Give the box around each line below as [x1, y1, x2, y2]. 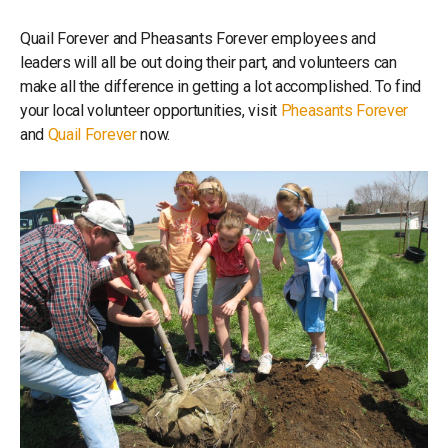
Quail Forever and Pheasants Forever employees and [20, 28, 376, 48]
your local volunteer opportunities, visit [20, 100, 281, 120]
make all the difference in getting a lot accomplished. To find [20, 76, 422, 96]
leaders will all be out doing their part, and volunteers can [20, 52, 397, 72]
